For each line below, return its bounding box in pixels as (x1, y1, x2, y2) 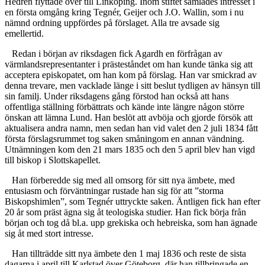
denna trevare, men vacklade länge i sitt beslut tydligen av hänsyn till (5, 80, 260, 91)
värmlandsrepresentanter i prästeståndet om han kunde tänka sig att (5, 59, 253, 70)
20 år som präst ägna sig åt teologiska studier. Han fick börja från (5, 207, 246, 218)
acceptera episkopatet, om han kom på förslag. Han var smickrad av (5, 70, 257, 80)
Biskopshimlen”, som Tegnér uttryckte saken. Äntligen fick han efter (5, 196, 260, 207)
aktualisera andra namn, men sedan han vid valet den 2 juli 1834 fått (5, 123, 258, 134)
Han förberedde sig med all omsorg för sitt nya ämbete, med (12, 175, 235, 186)
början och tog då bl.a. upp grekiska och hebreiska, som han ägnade (5, 218, 257, 228)
